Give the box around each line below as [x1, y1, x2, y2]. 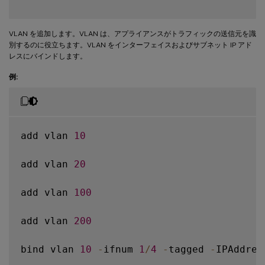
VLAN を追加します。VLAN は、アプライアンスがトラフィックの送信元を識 [9, 29, 256, 38]
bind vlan [21, 243, 80, 255]
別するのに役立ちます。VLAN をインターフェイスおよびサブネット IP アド [9, 40, 252, 49]
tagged [169, 243, 210, 255]
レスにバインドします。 [9, 51, 87, 60]
